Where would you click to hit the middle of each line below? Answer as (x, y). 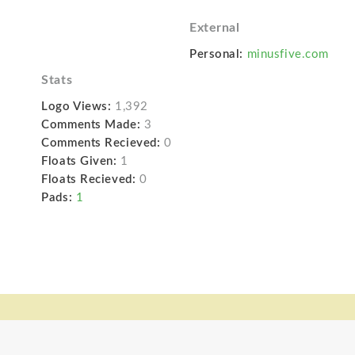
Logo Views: (76, 107)
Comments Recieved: (101, 143)
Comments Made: (91, 125)
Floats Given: (79, 162)
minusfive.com (288, 55)
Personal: (216, 55)
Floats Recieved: (89, 180)
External (214, 28)
